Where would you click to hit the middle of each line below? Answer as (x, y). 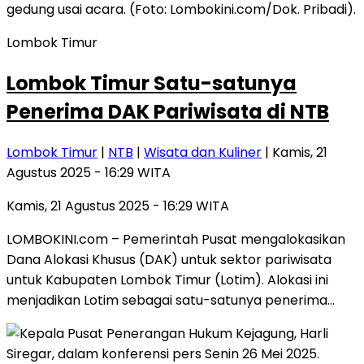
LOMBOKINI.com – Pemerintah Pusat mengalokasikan (176, 240)
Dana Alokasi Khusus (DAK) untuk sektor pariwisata (169, 260)
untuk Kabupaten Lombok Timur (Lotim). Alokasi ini (167, 280)
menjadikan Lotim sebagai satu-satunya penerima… (171, 301)
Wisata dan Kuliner (203, 153)
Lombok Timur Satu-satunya (152, 84)
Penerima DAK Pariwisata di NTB (168, 112)
